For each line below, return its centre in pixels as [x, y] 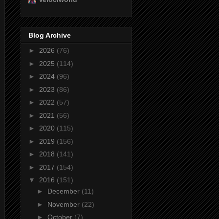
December [64, 191]
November [64, 204]
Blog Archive [50, 35]
